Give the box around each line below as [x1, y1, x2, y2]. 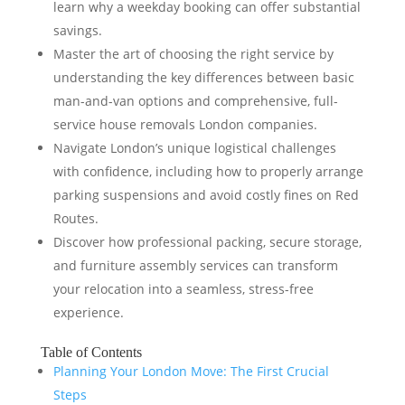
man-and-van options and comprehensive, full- [52, 92, 338, 109]
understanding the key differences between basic [52, 69, 354, 86]
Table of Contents [40, 344, 142, 360]
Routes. [52, 210, 99, 227]
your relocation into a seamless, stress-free [52, 280, 314, 297]
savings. [52, 22, 102, 39]
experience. [52, 304, 124, 321]
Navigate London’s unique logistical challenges [52, 139, 336, 156]
